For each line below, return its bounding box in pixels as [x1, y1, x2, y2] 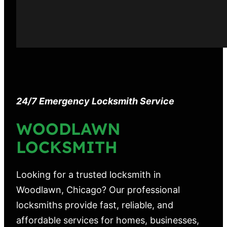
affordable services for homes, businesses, [16, 214, 199, 225]
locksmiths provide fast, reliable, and [16, 199, 173, 210]
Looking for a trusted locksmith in [16, 169, 161, 180]
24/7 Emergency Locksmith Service [16, 95, 174, 106]
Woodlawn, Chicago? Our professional [16, 184, 180, 195]
